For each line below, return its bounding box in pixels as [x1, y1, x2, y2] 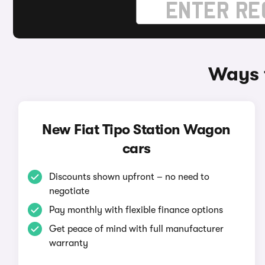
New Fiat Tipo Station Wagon [42, 121, 231, 138]
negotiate [49, 186, 89, 196]
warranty [49, 238, 88, 248]
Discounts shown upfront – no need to [49, 172, 209, 182]
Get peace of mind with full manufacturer [49, 224, 224, 234]
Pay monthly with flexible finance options [49, 205, 223, 215]
